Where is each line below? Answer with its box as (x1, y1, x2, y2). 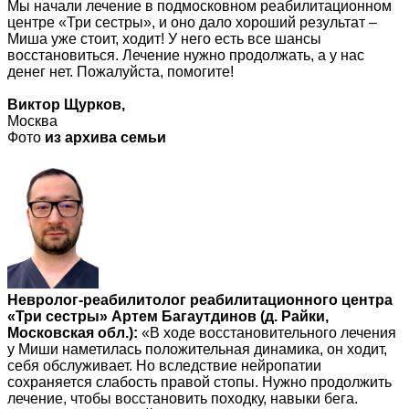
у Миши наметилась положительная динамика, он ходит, (7, 341, 387, 357)
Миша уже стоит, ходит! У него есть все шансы (7, 31, 321, 47)
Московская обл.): (7, 324, 138, 341)
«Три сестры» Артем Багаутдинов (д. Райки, (7, 308, 329, 324)
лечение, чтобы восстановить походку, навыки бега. (7, 390, 358, 406)
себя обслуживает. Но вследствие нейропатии (7, 357, 321, 373)
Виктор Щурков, (7, 97, 125, 113)
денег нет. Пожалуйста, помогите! (7, 64, 234, 80)
